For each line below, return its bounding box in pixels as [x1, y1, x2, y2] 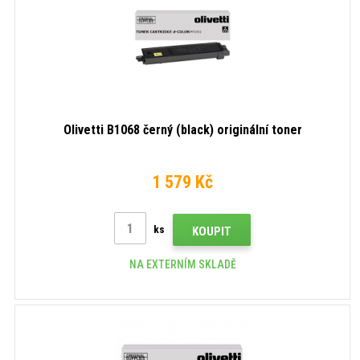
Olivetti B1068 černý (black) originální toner [63, 122, 302, 137]
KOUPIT [192, 223, 231, 239]
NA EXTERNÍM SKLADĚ [129, 257, 236, 271]
